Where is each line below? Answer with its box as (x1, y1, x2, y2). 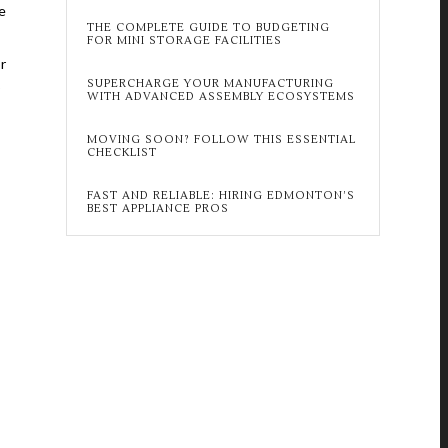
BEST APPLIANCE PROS (86, 201, 229, 216)
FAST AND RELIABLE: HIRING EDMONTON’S (86, 188, 355, 203)
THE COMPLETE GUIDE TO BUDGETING (86, 20, 330, 35)
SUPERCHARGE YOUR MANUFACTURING (86, 76, 334, 91)
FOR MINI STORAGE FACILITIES (86, 33, 282, 48)
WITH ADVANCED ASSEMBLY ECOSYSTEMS (86, 89, 355, 104)
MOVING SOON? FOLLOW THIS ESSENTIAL (86, 132, 356, 147)
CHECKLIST (86, 145, 157, 160)
